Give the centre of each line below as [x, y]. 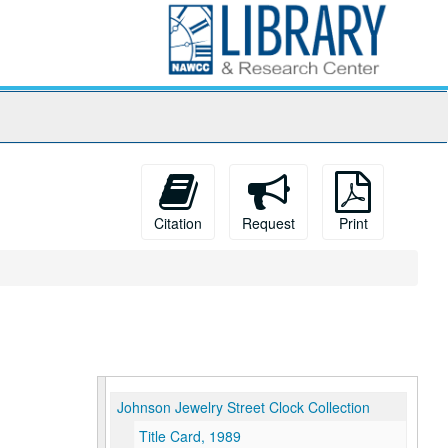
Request [268, 223]
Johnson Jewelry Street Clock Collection [243, 407]
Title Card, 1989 [190, 436]
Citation [178, 223]
